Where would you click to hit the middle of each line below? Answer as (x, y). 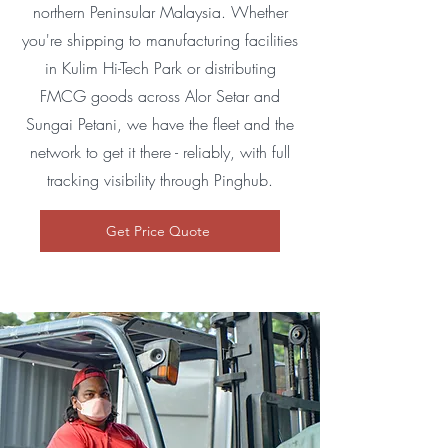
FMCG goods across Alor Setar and (160, 96)
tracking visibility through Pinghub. (160, 180)
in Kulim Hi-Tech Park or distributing (160, 68)
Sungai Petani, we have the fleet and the (160, 124)
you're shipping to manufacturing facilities (160, 40)
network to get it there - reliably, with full (160, 152)
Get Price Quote (158, 231)
